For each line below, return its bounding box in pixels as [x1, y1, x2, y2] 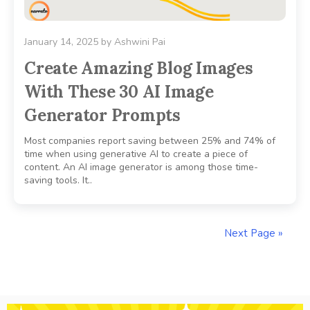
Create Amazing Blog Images [24, 57, 253, 79]
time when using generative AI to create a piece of [24, 147, 248, 161]
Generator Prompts [24, 104, 181, 126]
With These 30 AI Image [24, 80, 214, 102]
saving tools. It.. [24, 173, 92, 187]
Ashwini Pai [114, 35, 165, 48]
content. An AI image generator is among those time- [24, 160, 258, 174]
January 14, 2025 [24, 35, 98, 48]
